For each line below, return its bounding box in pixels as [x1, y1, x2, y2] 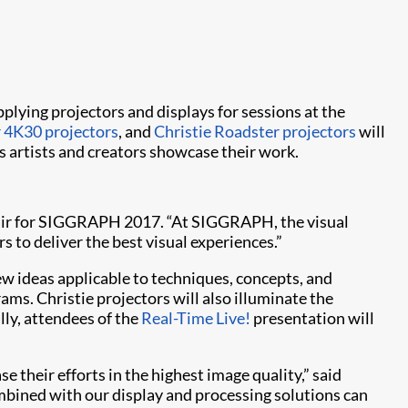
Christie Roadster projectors [154, 121, 356, 141]
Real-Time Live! [141, 308, 250, 328]
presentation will [250, 308, 374, 328]
